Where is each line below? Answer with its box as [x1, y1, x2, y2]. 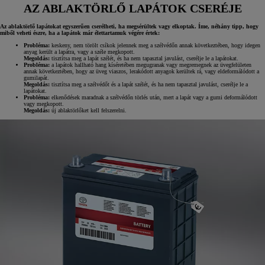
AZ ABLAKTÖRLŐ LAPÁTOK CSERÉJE [23, 1, 242, 15]
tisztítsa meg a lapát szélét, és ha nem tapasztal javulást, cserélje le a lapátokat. [51, 55, 238, 62]
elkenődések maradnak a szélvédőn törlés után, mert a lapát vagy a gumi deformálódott [51, 94, 257, 101]
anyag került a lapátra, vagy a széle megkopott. [24, 49, 135, 56]
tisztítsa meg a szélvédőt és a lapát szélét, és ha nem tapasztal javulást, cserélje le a [51, 81, 248, 88]
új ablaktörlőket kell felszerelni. [51, 107, 127, 114]
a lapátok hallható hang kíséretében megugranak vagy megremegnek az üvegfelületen [51, 62, 251, 69]
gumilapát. [24, 75, 49, 82]
